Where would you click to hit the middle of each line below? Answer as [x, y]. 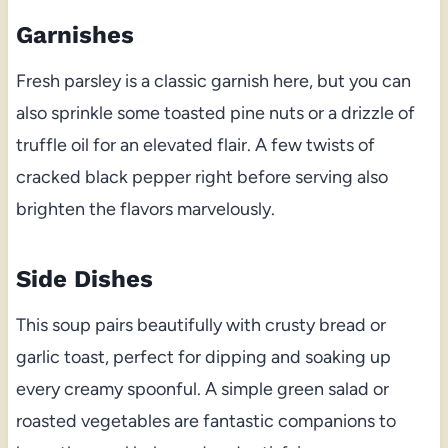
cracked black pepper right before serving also [201, 176]
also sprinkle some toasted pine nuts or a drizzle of [215, 112]
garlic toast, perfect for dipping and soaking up [203, 356]
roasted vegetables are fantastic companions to [205, 420]
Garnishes [74, 34]
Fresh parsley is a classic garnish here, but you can [213, 80]
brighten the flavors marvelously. [145, 208]
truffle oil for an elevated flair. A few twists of [195, 144]
